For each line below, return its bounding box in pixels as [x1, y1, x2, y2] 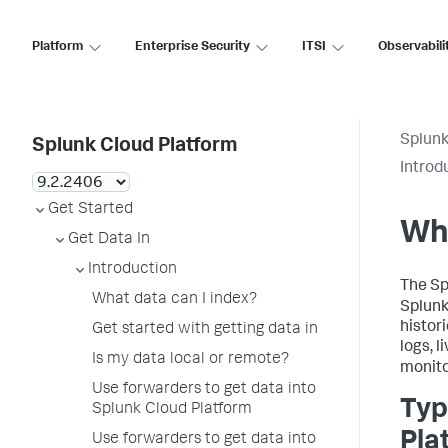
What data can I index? [92, 292, 257, 308]
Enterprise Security [135, 40, 250, 54]
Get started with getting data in [92, 322, 318, 338]
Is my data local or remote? [92, 352, 289, 368]
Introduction [88, 262, 177, 278]
